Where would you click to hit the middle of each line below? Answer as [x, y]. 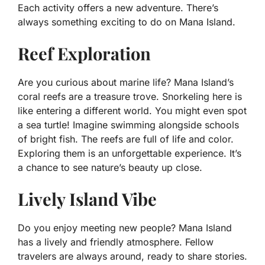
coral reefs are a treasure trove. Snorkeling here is [130, 97]
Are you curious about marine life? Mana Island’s [126, 83]
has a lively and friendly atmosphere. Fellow [116, 242]
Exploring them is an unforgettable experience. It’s [130, 153]
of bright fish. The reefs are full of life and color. [126, 139]
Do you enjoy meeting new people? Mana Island [125, 228]
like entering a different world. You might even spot [132, 111]
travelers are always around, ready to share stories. [132, 256]
